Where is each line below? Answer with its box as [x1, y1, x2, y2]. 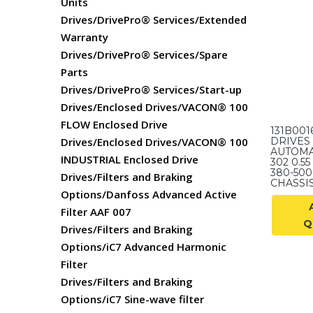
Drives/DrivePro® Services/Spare [61, 48, 228, 61]
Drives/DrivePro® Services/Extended [61, 13, 247, 27]
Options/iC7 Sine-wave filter [61, 292, 204, 306]
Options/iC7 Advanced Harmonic [61, 240, 226, 254]
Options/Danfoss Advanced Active [61, 187, 237, 201]
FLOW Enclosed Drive [61, 117, 168, 131]
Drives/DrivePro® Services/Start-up [61, 82, 242, 96]
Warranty [61, 30, 108, 44]
